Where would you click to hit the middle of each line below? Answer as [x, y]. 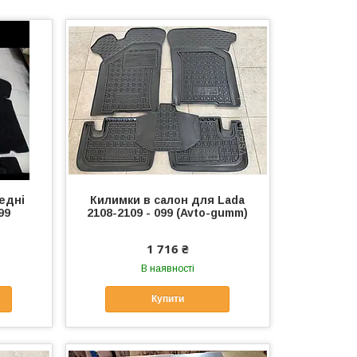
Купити [167, 299]
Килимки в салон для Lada [168, 200]
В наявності [167, 269]
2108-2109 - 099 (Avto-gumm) [168, 213]
